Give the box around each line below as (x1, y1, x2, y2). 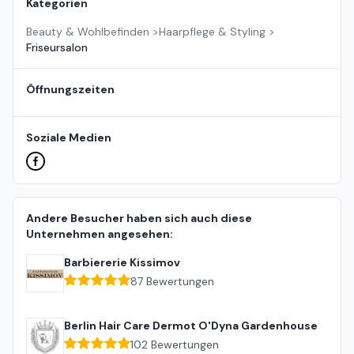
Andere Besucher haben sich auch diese (26, 211, 252, 226)
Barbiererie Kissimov (64, 255, 180, 270)
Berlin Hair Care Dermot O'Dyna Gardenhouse (64, 318, 318, 333)
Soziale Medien (26, 130, 111, 145)
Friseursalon (26, 40, 88, 55)
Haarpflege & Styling (159, 24, 265, 40)
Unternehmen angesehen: (26, 227, 173, 242)
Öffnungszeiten (26, 82, 115, 97)
